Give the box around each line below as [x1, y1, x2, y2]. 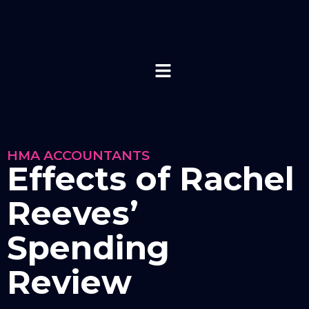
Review [7, 262, 132, 302]
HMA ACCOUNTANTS [7, 147, 150, 163]
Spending [7, 228, 170, 268]
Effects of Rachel [7, 159, 295, 199]
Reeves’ [7, 193, 139, 233]
